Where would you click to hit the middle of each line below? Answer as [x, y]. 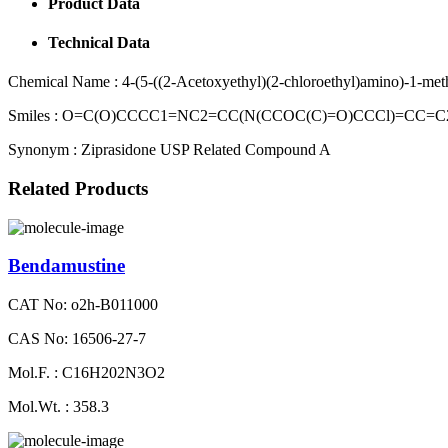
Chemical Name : [63, 82]
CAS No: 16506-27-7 [77, 338]
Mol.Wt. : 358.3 [58, 406]
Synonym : [42, 150]
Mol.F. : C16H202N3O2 [86, 372]
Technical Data [99, 42]
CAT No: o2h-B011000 [83, 304]
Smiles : [33, 116]
